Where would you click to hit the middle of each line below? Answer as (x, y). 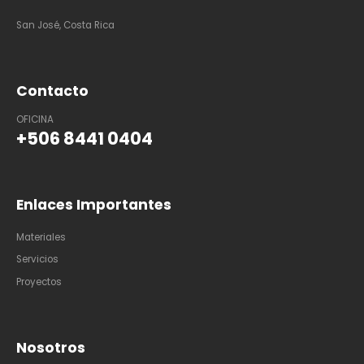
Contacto (52, 91)
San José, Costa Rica (65, 25)
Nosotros (51, 347)
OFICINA (35, 119)
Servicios (37, 260)
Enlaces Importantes (94, 204)
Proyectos (39, 282)
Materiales (41, 237)
